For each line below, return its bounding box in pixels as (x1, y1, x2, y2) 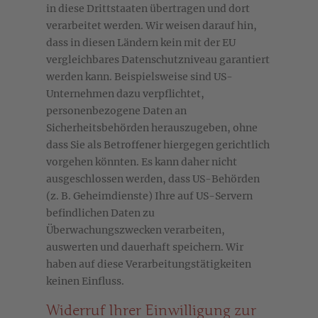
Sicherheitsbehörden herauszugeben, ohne (46, 121, 258, 135)
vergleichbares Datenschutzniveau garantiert (46, 53, 270, 67)
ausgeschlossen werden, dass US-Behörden (46, 172, 260, 186)
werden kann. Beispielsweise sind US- (46, 70, 233, 84)
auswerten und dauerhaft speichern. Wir (46, 241, 243, 254)
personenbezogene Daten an (46, 104, 187, 118)
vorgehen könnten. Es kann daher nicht (46, 155, 237, 169)
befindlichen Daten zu (46, 207, 155, 220)
